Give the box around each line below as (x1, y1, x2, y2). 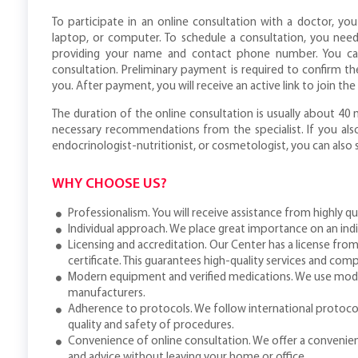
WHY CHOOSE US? (52, 177, 167, 192)
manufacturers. (68, 288, 145, 300)
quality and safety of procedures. (68, 320, 234, 332)
